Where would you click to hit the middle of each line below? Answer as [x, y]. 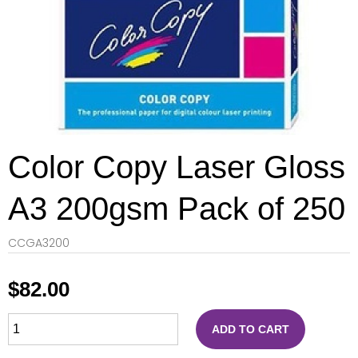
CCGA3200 [39, 243]
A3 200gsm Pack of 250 [177, 209]
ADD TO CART [251, 329]
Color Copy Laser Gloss [177, 167]
